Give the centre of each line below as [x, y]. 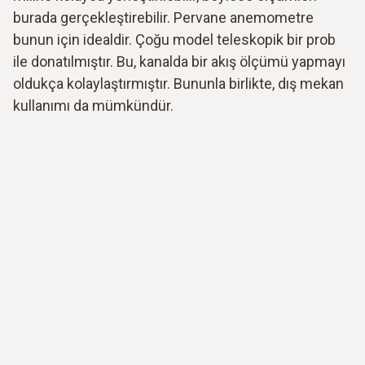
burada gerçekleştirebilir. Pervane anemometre [163, 17]
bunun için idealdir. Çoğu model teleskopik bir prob [174, 39]
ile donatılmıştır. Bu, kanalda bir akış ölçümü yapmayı [179, 61]
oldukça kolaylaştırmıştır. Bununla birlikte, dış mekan [178, 83]
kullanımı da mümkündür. [93, 105]
